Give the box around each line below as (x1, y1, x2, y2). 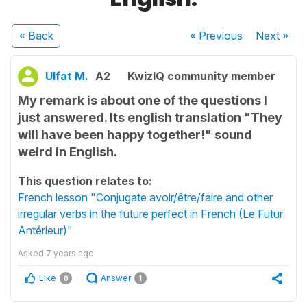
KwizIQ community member (127, 69, 275, 83)
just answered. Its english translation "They (18, 110, 282, 125)
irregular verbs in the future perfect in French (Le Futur (18, 207, 283, 221)
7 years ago (46, 248, 94, 258)
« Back (19, 29, 53, 42)
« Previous (190, 29, 243, 42)
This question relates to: (18, 174, 152, 188)
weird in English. (18, 145, 117, 159)
